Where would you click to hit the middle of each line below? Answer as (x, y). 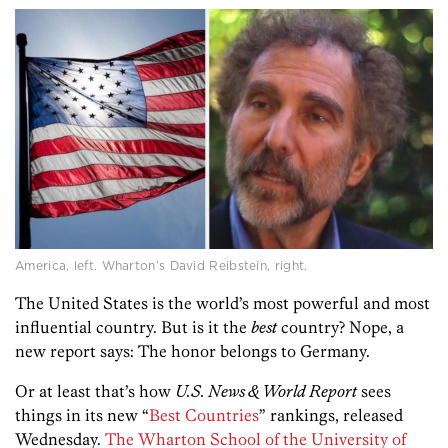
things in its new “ (82, 415)
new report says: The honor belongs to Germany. (192, 351)
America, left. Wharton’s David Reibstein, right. (161, 266)
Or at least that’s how (95, 391)
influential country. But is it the (133, 327)
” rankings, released (331, 415)
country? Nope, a (340, 327)
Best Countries (204, 415)
